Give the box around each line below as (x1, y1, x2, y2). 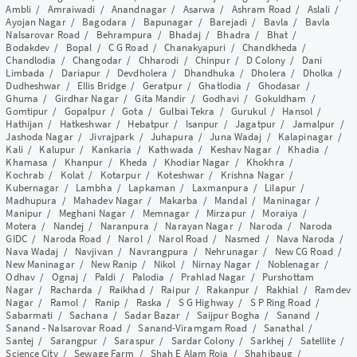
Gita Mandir (135, 92, 186, 106)
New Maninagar (6, 257, 75, 272)
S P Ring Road (249, 296, 311, 310)
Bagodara (82, 15, 127, 29)
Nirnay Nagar (191, 257, 252, 272)
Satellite (300, 334, 335, 348)
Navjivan (75, 245, 113, 259)
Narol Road (159, 232, 209, 246)
